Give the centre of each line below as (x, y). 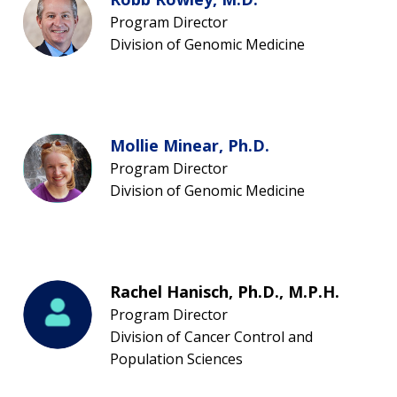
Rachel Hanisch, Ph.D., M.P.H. (225, 292)
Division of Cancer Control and (211, 337)
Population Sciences (176, 359)
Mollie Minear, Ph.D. (190, 146)
